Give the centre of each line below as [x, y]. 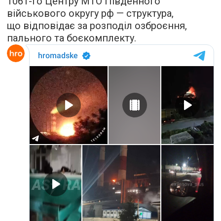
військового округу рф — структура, [90, 13]
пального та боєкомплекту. [72, 38]
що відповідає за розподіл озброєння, [97, 26]
